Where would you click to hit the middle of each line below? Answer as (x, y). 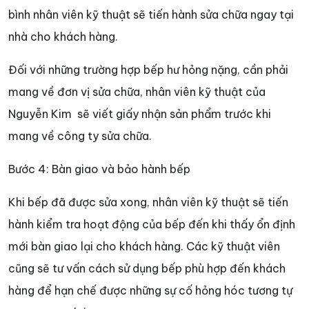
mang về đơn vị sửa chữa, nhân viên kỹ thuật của (137, 91)
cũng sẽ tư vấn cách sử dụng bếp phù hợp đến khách (147, 268)
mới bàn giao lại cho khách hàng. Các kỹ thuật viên (144, 246)
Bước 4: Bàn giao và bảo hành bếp (99, 169)
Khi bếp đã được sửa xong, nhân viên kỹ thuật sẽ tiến (148, 202)
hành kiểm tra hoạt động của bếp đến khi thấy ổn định (152, 224)
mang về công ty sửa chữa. (80, 136)
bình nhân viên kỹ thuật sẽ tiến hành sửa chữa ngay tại (151, 14)
